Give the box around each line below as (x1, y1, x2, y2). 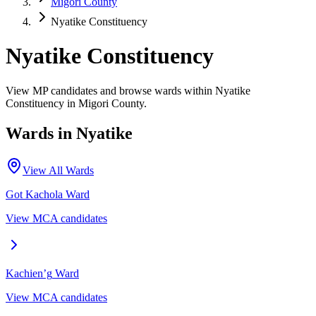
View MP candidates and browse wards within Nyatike (6, 84, 250, 97)
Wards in (6, 123, 76, 142)
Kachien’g (6, 267, 52, 279)
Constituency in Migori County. (6, 97, 147, 109)
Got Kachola (6, 188, 63, 200)
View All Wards (23, 164, 94, 176)
